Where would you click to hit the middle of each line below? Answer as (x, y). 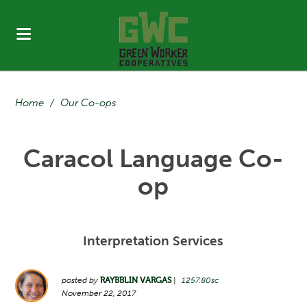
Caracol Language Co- (153, 159)
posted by (81, 280)
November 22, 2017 (99, 293)
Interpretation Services (153, 241)
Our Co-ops (89, 103)
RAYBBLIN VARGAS (136, 280)
